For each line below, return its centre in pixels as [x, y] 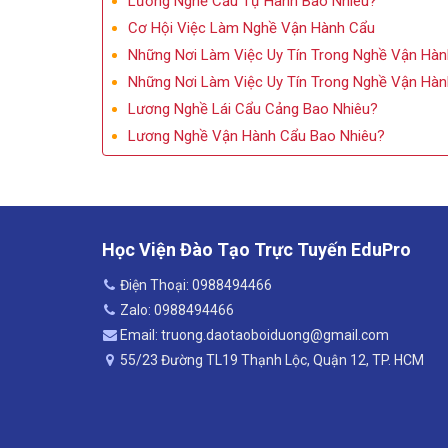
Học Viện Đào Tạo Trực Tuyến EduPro [256, 249]
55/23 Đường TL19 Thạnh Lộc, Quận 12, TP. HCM [272, 359]
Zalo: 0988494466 [177, 309]
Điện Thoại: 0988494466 [196, 284]
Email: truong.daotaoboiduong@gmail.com [254, 334]
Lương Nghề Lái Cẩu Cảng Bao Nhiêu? [253, 108]
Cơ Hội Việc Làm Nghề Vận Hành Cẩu [251, 27]
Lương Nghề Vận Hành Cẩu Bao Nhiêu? [256, 135]
